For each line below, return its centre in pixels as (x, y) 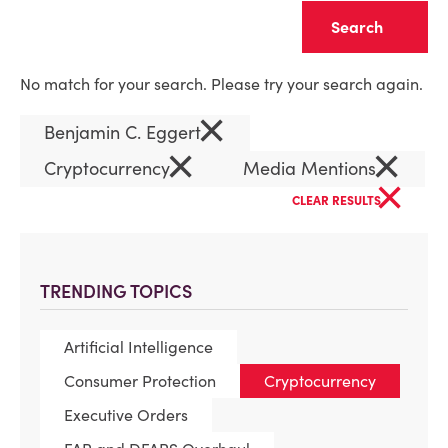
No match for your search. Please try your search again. (221, 84)
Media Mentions (312, 168)
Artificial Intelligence (138, 347)
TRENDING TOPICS (116, 291)
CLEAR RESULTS (338, 200)
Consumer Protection (140, 381)
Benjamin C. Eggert (125, 132)
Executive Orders (126, 415)
